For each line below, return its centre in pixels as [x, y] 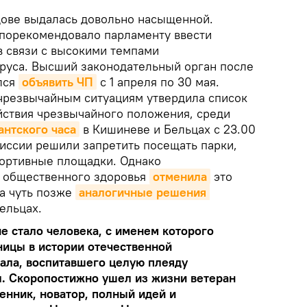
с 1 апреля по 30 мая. [158, 82]
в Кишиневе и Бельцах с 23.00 [168, 129]
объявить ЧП [58, 82]
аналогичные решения [143, 192]
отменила [180, 176]
